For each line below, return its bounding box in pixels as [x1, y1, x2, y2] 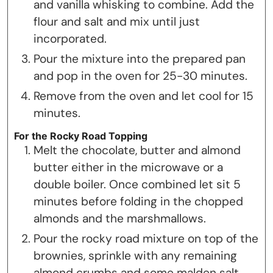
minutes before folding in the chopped [34, 193, 243, 209]
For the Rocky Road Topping [14, 129, 147, 142]
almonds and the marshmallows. [34, 210, 206, 226]
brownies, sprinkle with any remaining [34, 247, 237, 263]
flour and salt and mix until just [34, 14, 200, 30]
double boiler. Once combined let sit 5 [34, 176, 241, 192]
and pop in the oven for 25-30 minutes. [34, 68, 247, 84]
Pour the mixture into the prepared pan [34, 51, 246, 67]
